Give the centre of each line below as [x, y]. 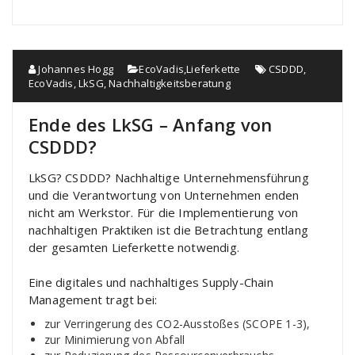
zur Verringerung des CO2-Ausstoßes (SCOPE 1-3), [177, 324]
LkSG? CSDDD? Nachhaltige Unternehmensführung [169, 178]
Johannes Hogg [75, 69]
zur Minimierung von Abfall [115, 340]
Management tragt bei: [93, 300]
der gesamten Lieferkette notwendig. [134, 248]
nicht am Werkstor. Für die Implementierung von [164, 213]
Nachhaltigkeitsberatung [170, 84]
